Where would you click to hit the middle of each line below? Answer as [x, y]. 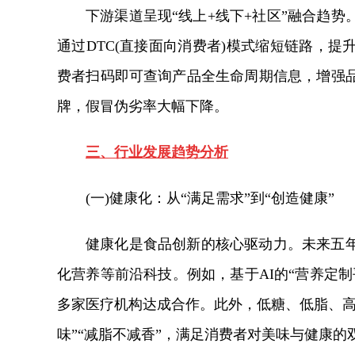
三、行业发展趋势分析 [157, 152]
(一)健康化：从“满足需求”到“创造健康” [210, 198]
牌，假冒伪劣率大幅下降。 [143, 106]
